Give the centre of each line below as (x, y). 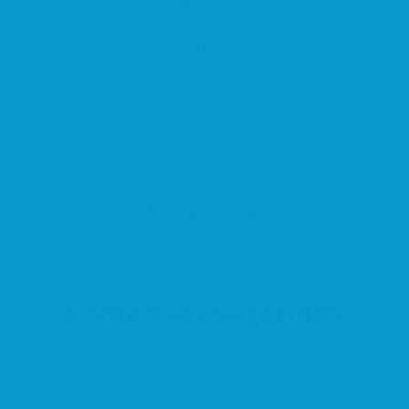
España (204, 83)
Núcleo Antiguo (204, 123)
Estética (204, 167)
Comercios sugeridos (204, 312)
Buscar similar (204, 211)
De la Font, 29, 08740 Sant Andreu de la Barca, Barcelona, (204, 65)
